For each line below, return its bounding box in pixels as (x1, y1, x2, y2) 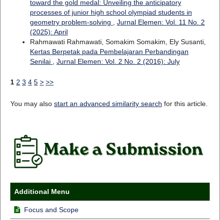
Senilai (29, 57, 53, 66)
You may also (10, 100, 54, 108)
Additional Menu (14, 188, 70, 196)
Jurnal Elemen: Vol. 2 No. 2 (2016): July (56, 57, 180, 66)
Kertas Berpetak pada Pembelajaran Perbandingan (29, 48, 189, 56)
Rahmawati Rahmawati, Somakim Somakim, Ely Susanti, (29, 38, 206, 46)
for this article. (162, 100, 208, 108)
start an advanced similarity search (54, 100, 162, 108)
